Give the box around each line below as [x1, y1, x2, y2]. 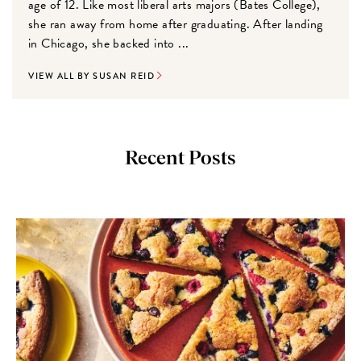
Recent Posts [125, 149, 236, 169]
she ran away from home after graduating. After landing [28, 15, 323, 35]
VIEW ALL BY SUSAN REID [28, 70, 156, 83]
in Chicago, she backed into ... [28, 34, 189, 54]
